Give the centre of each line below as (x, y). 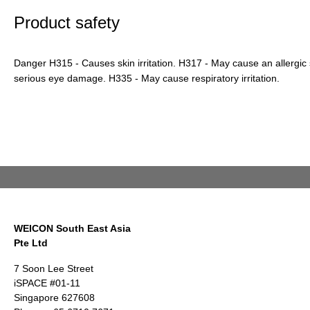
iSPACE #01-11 (47, 283)
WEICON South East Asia (72, 229)
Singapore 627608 (54, 298)
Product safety (67, 23)
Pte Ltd (31, 243)
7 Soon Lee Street (54, 269)
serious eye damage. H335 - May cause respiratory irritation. (147, 79)
